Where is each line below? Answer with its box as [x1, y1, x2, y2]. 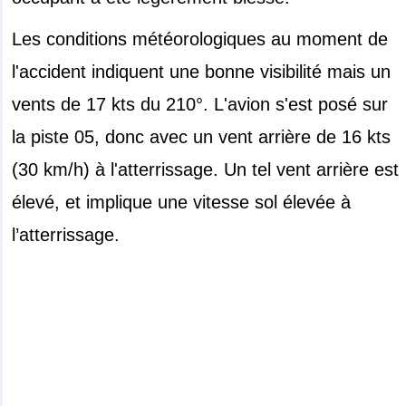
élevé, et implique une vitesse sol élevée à [12, 192, 352, 213]
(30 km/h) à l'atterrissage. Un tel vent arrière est [12, 159, 400, 180]
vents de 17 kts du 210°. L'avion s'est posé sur [12, 94, 389, 115]
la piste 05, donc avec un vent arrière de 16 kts [12, 127, 391, 148]
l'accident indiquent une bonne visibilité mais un [12, 62, 391, 82]
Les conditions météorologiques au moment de [12, 29, 389, 50]
